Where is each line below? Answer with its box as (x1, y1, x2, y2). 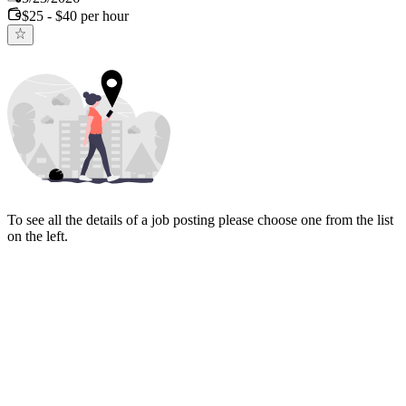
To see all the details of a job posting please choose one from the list (7, 211, 393, 227)
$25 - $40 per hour (22, 8, 129, 24)
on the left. (7, 227, 68, 244)
